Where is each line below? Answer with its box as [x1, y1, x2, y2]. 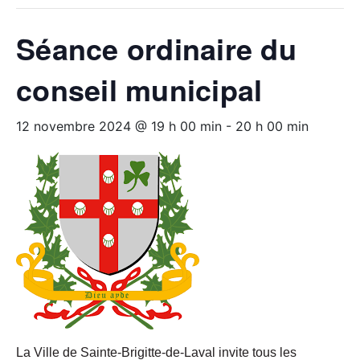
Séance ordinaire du [16, 27, 297, 70]
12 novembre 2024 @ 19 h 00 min [16, 118, 222, 135]
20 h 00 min [235, 118, 309, 135]
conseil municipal [16, 68, 263, 111]
